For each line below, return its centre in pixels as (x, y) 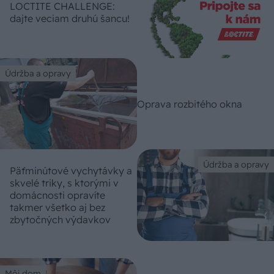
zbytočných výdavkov (60, 219)
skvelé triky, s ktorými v (64, 183)
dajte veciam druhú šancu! (70, 19)
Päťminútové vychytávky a (71, 170)
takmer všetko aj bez (57, 207)
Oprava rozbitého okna (190, 104)
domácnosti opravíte (57, 195)
